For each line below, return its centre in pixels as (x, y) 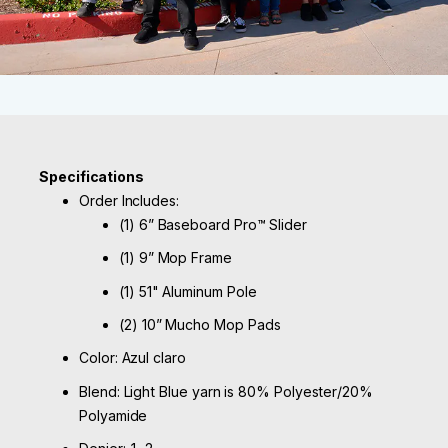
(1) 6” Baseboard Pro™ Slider (213, 224)
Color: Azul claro (132, 358)
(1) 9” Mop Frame (175, 258)
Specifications (92, 176)
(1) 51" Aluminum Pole (188, 291)
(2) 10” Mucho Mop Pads (200, 324)
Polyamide (113, 415)
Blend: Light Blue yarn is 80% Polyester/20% (226, 391)
